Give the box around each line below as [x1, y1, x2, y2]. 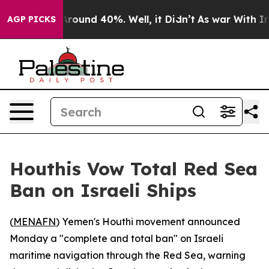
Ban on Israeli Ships [10, 179, 196, 202]
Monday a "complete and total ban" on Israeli [10, 232, 223, 244]
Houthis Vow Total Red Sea [10, 157, 258, 180]
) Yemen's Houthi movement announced [56, 216, 240, 228]
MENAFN [13, 216, 56, 228]
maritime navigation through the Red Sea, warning [10, 249, 246, 261]
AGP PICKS [7, 14, 56, 25]
